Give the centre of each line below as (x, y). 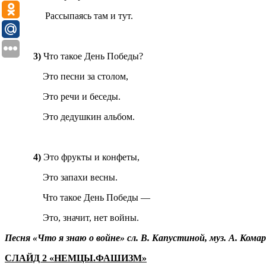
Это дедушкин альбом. (70, 117)
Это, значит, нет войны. (72, 218)
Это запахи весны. (61, 178)
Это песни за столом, (66, 77)
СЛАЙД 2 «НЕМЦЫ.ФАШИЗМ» (76, 258)
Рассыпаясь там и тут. (69, 16)
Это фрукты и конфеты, (91, 157)
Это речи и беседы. (63, 97)
